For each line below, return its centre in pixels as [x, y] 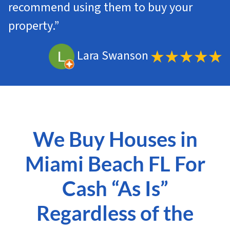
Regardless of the [115, 213]
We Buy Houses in [115, 139]
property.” [34, 26]
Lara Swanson [113, 56]
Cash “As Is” [115, 189]
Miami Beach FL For [115, 164]
